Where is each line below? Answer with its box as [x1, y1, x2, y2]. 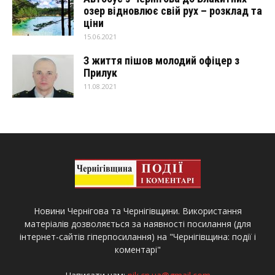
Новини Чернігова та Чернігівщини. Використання [33, 204, 242, 217]
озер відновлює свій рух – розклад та [83, 4, 262, 17]
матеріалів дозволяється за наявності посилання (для [24, 217, 251, 230]
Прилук [83, 66, 117, 79]
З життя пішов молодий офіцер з [83, 53, 239, 67]
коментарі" [114, 243, 161, 255]
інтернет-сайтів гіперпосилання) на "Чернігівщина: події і [19, 230, 256, 242]
